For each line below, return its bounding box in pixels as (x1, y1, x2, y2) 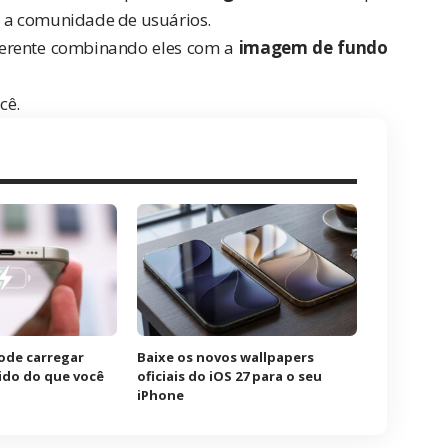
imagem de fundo (238, 36, 388, 60)
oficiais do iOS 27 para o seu (137, 367, 323, 386)
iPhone (137, 386, 185, 405)
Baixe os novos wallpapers (137, 348, 315, 367)
